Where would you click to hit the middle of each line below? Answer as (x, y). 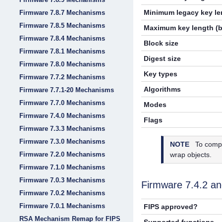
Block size (161, 43)
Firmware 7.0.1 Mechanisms (62, 206)
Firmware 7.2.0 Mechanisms (62, 154)
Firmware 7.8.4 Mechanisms (62, 38)
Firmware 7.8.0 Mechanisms (62, 64)
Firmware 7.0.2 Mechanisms (62, 193)
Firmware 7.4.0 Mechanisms (62, 116)
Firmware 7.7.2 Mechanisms (62, 77)
